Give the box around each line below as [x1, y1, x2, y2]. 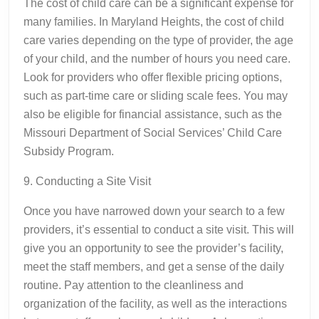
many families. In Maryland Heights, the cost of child [23, 15, 284, 28]
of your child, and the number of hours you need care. [23, 52, 291, 65]
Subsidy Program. [23, 145, 114, 157]
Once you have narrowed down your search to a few [23, 204, 285, 217]
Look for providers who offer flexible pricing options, [23, 70, 282, 83]
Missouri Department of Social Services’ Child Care [23, 126, 282, 139]
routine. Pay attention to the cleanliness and [23, 278, 244, 291]
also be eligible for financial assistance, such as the [23, 108, 282, 120]
